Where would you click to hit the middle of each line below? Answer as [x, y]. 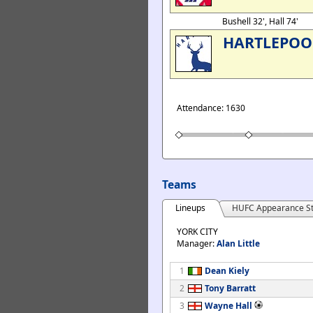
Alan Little [238, 243]
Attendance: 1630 [211, 108]
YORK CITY [197, 232]
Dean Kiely [227, 271]
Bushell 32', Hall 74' [261, 21]
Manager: [197, 243]
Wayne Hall [228, 306]
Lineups [190, 208]
